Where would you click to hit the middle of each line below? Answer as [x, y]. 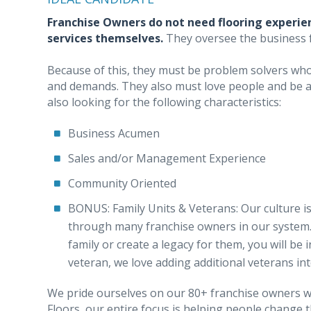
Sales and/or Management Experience [167, 158]
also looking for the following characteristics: [164, 102]
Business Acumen [114, 133]
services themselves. [105, 38]
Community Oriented [122, 183]
